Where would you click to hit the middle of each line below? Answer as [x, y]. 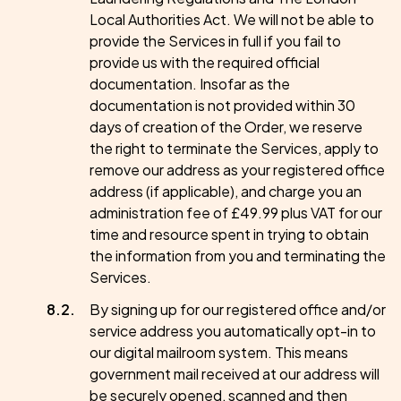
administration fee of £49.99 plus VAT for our [236, 213]
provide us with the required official [205, 62]
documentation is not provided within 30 [222, 105]
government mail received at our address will [235, 374]
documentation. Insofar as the [190, 84]
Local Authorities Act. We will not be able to [232, 19]
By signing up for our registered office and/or [238, 309]
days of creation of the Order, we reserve [226, 127]
